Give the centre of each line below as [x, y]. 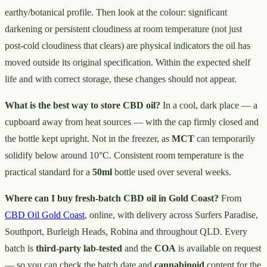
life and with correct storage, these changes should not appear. [121, 79]
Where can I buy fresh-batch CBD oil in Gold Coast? [112, 198]
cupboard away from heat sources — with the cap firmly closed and [132, 122]
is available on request [218, 249]
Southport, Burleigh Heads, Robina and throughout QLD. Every [126, 232]
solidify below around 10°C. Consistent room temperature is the [124, 156]
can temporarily [225, 139]
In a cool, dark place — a [209, 105]
